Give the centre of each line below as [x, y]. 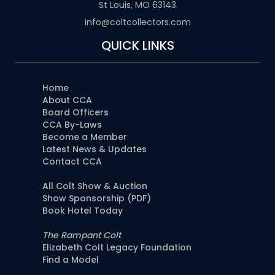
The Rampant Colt [82, 235]
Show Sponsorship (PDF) [97, 199]
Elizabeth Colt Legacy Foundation [117, 248]
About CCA [67, 100]
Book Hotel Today [83, 211]
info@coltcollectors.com [137, 22]
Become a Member [85, 137]
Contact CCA [72, 162]
